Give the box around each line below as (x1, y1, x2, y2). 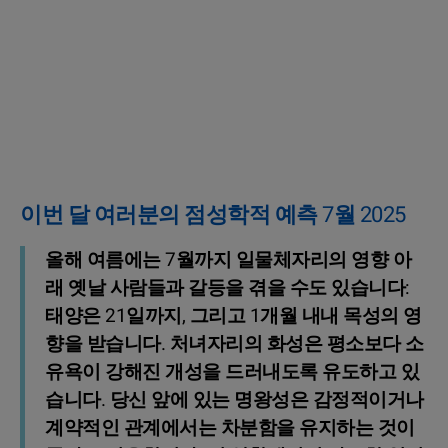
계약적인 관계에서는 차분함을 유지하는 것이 (45, 413, 415, 442)
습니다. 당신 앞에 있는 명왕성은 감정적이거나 (45, 385, 424, 414)
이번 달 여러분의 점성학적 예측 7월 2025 (20, 199, 406, 232)
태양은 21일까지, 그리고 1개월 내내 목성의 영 (45, 301, 422, 330)
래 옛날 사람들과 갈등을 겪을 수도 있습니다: (45, 273, 410, 302)
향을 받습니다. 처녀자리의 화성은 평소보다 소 (45, 329, 424, 358)
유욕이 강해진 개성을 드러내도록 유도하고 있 (45, 357, 419, 386)
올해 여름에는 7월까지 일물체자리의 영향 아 (45, 245, 411, 274)
